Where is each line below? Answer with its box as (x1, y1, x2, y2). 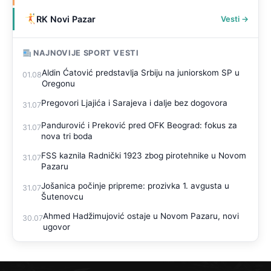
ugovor (43, 222, 70, 232)
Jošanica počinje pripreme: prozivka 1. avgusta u (41, 181, 229, 191)
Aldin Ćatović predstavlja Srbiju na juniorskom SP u (42, 68, 240, 78)
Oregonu (42, 79, 75, 89)
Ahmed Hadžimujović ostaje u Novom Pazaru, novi (43, 211, 239, 221)
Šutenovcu (41, 192, 83, 202)
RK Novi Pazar (36, 14, 96, 25)
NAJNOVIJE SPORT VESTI (31, 48, 139, 58)
